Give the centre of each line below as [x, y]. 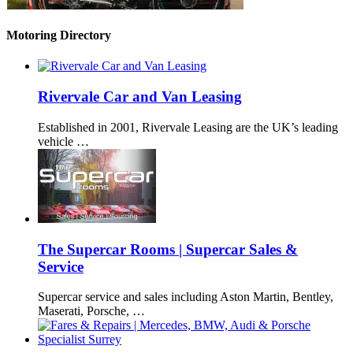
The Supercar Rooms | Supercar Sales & [168, 249]
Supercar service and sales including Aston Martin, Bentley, [186, 297]
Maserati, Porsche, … [91, 311]
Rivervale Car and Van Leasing [140, 97]
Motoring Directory [59, 35]
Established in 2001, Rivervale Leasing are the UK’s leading [188, 127]
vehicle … [63, 141]
